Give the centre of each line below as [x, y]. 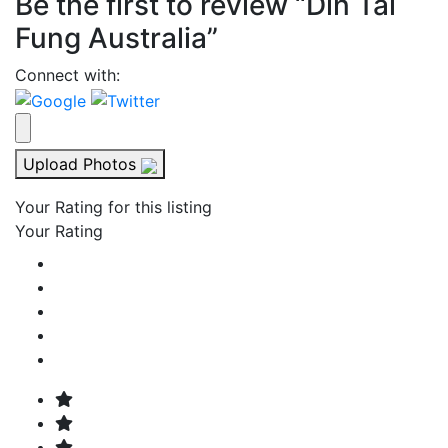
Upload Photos [79, 163]
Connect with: [67, 75]
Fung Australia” [116, 38]
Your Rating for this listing [113, 206]
